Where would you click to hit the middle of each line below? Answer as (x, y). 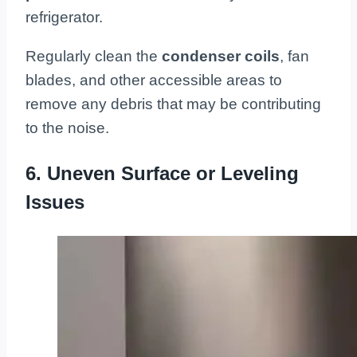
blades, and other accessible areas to (154, 80)
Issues (55, 202)
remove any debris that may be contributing (173, 104)
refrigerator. (64, 18)
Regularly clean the (94, 57)
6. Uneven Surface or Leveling (162, 174)
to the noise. (67, 128)
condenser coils (221, 57)
